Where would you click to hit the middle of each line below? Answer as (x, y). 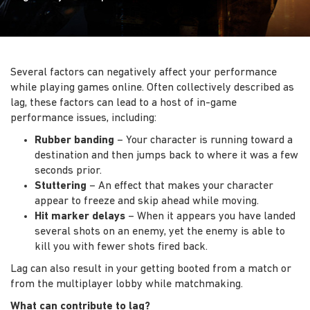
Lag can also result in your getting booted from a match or (151, 269)
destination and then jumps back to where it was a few (166, 155)
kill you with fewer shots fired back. (121, 247)
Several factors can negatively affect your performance (144, 72)
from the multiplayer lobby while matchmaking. (127, 284)
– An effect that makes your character (180, 186)
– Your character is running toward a (203, 140)
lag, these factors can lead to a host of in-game (124, 103)
